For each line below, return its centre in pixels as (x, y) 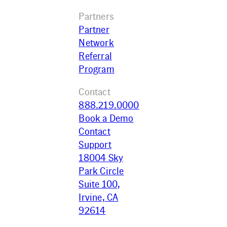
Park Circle (101, 171)
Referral (95, 55)
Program (97, 69)
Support (95, 144)
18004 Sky (101, 157)
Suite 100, (100, 184)
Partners (96, 16)
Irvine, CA (99, 197)
